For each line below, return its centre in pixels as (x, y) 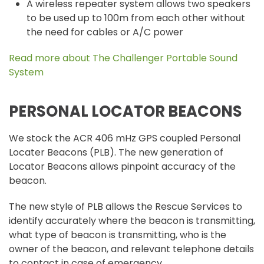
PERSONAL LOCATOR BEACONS (126, 111)
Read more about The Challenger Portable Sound (123, 58)
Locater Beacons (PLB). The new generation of (116, 152)
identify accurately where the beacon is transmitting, (132, 221)
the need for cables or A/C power (105, 32)
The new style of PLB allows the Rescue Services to (126, 207)
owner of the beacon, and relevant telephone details (131, 249)
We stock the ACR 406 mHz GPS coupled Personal (125, 138)
